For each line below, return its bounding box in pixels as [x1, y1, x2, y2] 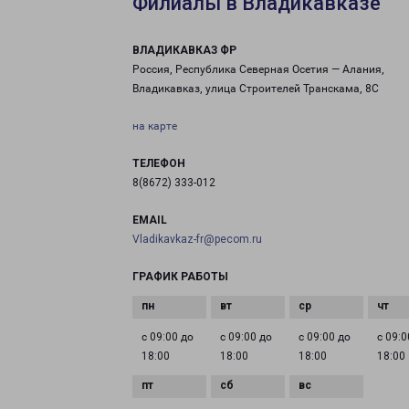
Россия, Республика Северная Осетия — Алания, [132, 63, 384, 76]
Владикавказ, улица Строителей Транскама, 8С [132, 82, 379, 95]
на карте [132, 120, 177, 132]
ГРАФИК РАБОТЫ [132, 270, 228, 283]
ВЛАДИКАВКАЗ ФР [132, 44, 236, 57]
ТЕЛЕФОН [132, 157, 185, 170]
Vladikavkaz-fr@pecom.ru [132, 233, 262, 246]
